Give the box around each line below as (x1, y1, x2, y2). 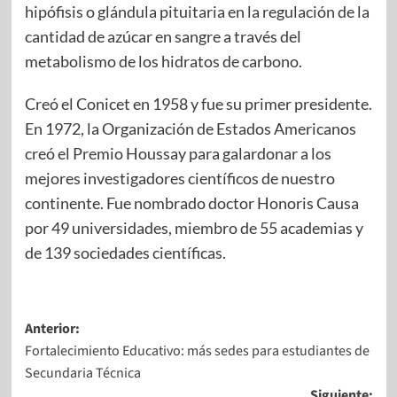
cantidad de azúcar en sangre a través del (24, 27, 301, 47)
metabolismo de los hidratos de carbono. (24, 51, 302, 72)
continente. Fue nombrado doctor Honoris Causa (24, 193, 359, 214)
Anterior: (24, 319, 80, 339)
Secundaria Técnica (24, 363, 141, 384)
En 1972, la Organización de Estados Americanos (24, 119, 356, 139)
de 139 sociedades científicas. (24, 243, 226, 263)
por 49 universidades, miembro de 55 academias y (24, 218, 363, 238)
